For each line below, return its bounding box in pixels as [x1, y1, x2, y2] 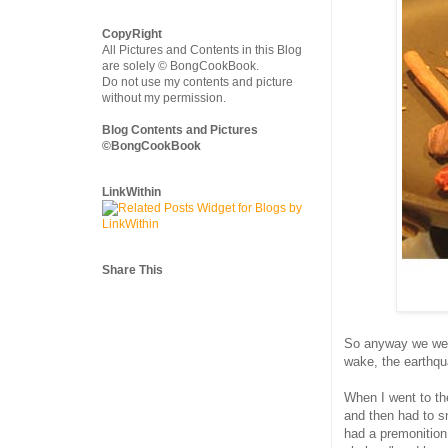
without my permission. [102, 91, 226, 105]
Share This [102, 263, 163, 277]
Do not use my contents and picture [102, 75, 293, 89]
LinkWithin [102, 185, 161, 199]
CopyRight [102, 27, 162, 41]
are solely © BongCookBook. [102, 59, 259, 73]
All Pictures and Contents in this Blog [102, 43, 302, 57]
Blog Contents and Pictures [102, 123, 258, 137]
